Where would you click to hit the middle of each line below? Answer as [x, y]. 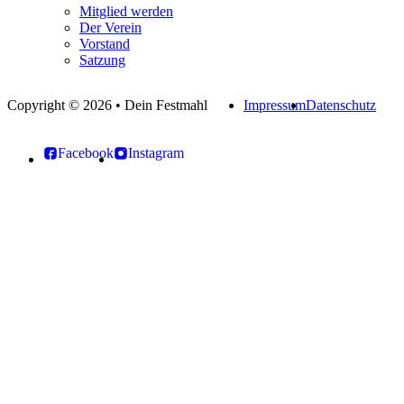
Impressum [275, 106]
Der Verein [110, 28]
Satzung [102, 60]
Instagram [156, 153]
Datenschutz [341, 106]
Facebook [86, 153]
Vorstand [105, 44]
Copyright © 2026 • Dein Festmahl [107, 106]
